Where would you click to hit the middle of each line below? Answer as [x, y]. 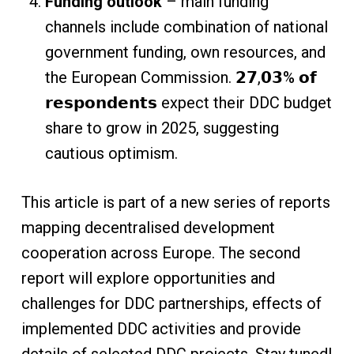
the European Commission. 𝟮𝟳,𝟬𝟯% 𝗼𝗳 [181, 77]
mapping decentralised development [148, 228]
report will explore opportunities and [148, 278]
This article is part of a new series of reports [175, 202]
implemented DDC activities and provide [161, 329]
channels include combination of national [186, 27]
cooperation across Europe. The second [160, 253]
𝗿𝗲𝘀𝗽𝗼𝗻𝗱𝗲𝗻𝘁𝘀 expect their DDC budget [188, 103]
